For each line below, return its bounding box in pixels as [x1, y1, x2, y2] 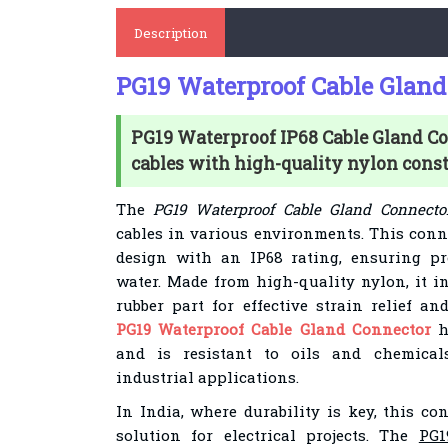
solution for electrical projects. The [115, 425, 419, 445]
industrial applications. [115, 367, 299, 387]
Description [133, 24, 207, 42]
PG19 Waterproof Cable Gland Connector [115, 319, 431, 339]
